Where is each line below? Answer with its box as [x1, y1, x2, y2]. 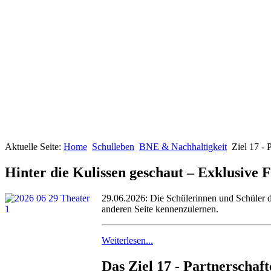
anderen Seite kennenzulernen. [102, 203, 218, 214]
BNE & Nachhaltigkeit [139, 142, 227, 152]
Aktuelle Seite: [5, 142, 64, 152]
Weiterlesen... [102, 235, 153, 246]
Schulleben [92, 142, 134, 152]
